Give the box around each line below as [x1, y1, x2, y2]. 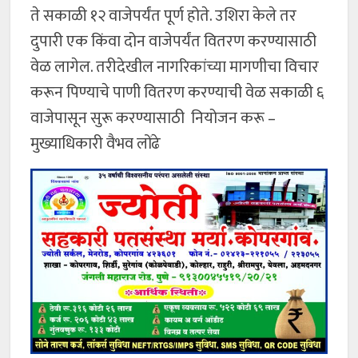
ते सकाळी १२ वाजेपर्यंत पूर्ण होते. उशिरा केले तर [30, 2, 297, 30]
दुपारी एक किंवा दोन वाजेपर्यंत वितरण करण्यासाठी [30, 27, 317, 55]
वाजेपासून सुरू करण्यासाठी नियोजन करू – [30, 104, 276, 132]
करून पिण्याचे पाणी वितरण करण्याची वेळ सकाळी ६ [30, 78, 324, 106]
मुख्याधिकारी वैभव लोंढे [30, 129, 161, 157]
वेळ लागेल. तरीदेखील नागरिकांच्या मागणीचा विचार [30, 53, 320, 81]
